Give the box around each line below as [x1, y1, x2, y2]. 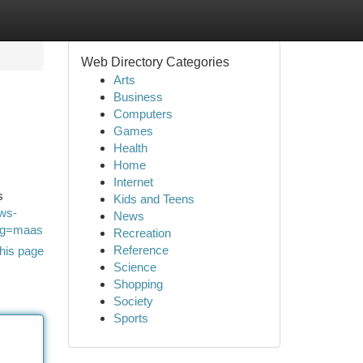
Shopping [113, 277, 163, 291]
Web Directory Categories [80, 55, 229, 69]
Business [113, 90, 163, 104]
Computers [113, 107, 173, 121]
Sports [113, 311, 148, 325]
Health [113, 141, 147, 155]
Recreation [113, 226, 171, 240]
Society [113, 294, 153, 308]
